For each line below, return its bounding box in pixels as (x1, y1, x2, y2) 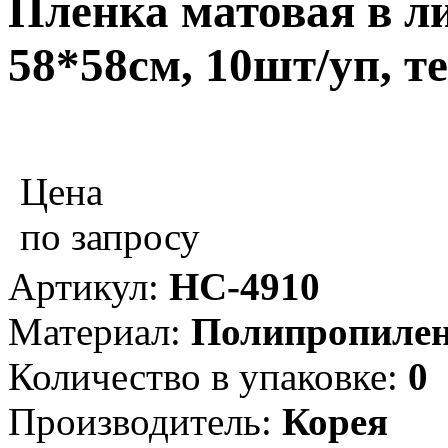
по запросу (20, 214, 200, 258)
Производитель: (8, 399, 282, 443)
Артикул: (8, 264, 169, 308)
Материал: (8, 309, 191, 353)
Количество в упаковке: (8, 354, 408, 398)
